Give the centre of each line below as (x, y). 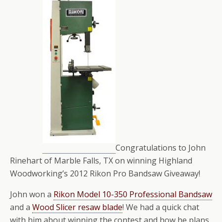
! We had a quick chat (161, 207)
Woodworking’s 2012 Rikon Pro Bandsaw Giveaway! (105, 173)
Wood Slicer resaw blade (77, 207)
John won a (32, 194)
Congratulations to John (161, 148)
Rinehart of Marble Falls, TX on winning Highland (101, 161)
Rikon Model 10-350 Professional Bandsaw (133, 194)
